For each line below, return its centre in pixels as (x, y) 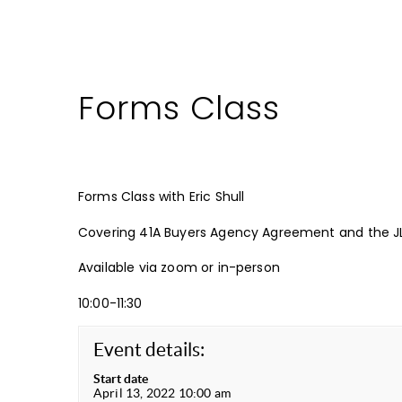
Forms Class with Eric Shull (162, 197)
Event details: (149, 349)
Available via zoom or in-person (179, 268)
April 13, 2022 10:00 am (162, 393)
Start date (121, 378)
